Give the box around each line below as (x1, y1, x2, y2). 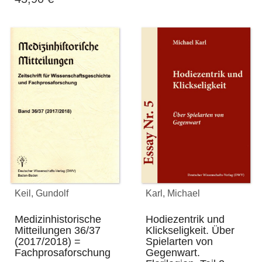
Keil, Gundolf (15, 188, 68, 199)
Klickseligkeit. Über (146, 225, 235, 237)
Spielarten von (146, 236, 213, 248)
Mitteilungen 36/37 (15, 225, 101, 237)
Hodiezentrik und (146, 213, 225, 226)
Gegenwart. (146, 247, 200, 259)
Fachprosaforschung (15, 247, 111, 259)
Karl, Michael (146, 188, 200, 199)
